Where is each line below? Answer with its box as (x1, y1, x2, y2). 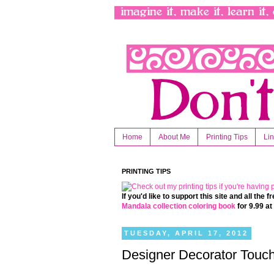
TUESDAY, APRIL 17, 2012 (124, 229, 249, 237)
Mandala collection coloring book (122, 202, 235, 211)
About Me (158, 133, 190, 142)
